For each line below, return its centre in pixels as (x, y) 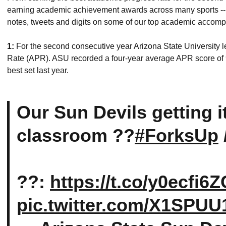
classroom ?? (76, 135)
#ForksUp (177, 135)
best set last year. (39, 70)
